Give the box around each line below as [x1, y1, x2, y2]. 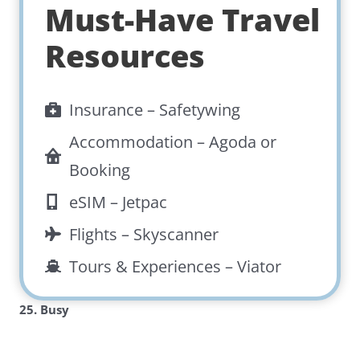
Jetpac [122, 190, 168, 213]
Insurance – [69, 98, 160, 121]
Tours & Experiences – [69, 255, 238, 277]
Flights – [69, 223, 134, 245]
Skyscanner [133, 223, 219, 245]
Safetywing [159, 98, 241, 121]
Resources [45, 34, 206, 76]
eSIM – [69, 190, 123, 213]
